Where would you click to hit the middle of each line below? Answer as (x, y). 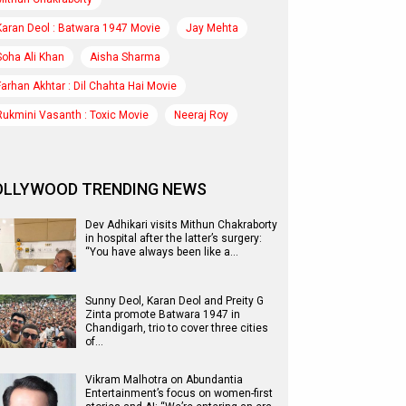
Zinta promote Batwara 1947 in (163, 314)
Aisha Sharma (125, 57)
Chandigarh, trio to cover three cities (177, 328)
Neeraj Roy (201, 115)
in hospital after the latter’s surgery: (174, 238)
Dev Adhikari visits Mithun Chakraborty (181, 225)
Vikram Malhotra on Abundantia (164, 380)
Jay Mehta (212, 28)
